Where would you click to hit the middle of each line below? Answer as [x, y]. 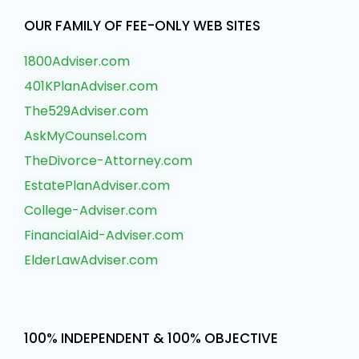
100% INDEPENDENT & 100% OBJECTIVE [151, 339]
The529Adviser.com [86, 111]
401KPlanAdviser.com [91, 87]
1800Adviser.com [77, 62]
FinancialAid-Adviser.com [104, 236]
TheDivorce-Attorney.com [108, 161]
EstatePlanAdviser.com [97, 186]
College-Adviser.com [91, 211]
